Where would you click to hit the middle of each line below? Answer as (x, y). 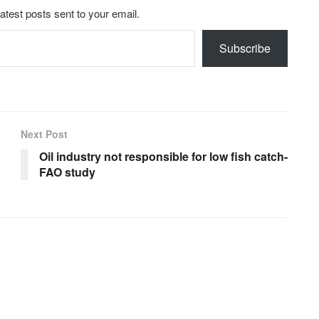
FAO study (67, 172)
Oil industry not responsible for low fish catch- (163, 156)
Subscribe (245, 48)
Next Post (44, 134)
